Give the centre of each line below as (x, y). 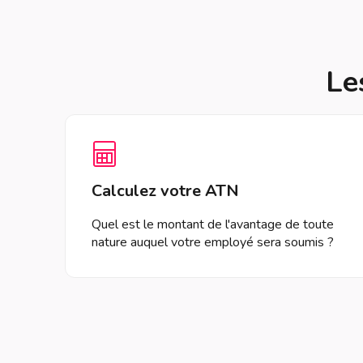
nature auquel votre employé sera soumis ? (213, 242)
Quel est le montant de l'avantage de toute (213, 224)
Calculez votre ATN (165, 191)
